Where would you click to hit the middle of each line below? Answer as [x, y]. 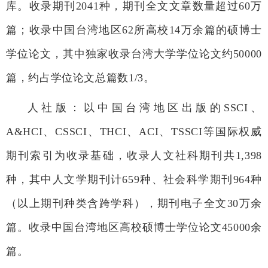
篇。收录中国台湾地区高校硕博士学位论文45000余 [134, 228]
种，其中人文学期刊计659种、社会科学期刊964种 [134, 180]
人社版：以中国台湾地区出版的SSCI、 [145, 108]
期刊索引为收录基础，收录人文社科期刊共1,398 [134, 156]
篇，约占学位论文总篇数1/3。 [80, 78]
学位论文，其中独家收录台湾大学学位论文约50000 [134, 54]
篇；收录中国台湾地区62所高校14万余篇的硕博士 [134, 30]
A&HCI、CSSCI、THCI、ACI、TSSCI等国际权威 [134, 132]
